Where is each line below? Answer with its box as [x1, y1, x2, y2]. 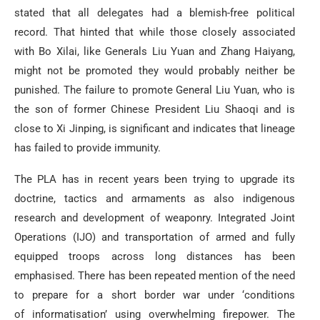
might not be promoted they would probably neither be [14, 64, 295, 77]
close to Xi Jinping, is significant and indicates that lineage [14, 121, 295, 135]
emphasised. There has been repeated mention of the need [14, 269, 295, 282]
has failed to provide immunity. [14, 141, 161, 154]
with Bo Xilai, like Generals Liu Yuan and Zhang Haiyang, [14, 44, 295, 58]
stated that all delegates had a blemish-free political [14, 6, 295, 19]
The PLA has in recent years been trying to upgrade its [14, 172, 295, 186]
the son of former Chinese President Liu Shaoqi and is [14, 102, 295, 116]
